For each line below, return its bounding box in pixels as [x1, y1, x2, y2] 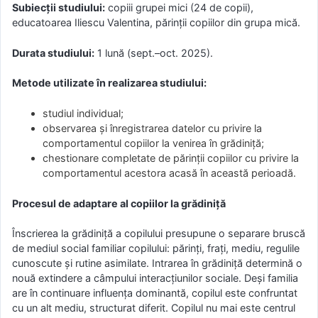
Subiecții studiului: [12, 1, 105, 14]
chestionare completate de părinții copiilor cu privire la [43, 151, 300, 164]
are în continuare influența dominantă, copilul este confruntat [12, 287, 297, 300]
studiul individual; [43, 106, 124, 119]
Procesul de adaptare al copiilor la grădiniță [12, 197, 226, 209]
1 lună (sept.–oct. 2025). [94, 46, 213, 59]
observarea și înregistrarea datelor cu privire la [43, 121, 263, 134]
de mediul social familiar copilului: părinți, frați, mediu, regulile [12, 242, 300, 255]
